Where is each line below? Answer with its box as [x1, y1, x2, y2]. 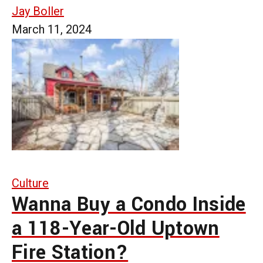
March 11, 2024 [12, 22, 92, 36]
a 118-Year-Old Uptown [12, 214, 220, 242]
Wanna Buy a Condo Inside [12, 190, 246, 218]
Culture [12, 176, 49, 190]
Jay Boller [12, 4, 64, 18]
